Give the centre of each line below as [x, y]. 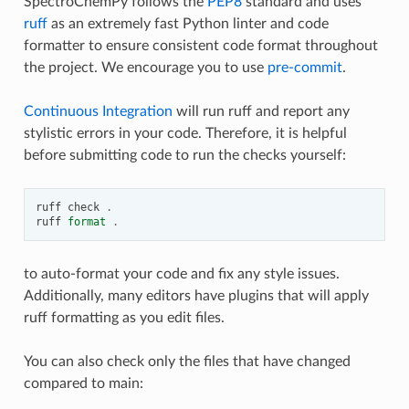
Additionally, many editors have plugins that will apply [196, 295]
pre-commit [304, 67]
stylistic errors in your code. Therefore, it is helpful [185, 133]
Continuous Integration [98, 111]
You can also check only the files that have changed [187, 361]
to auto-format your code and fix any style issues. [181, 273]
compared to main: [83, 383]
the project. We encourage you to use [145, 67]
